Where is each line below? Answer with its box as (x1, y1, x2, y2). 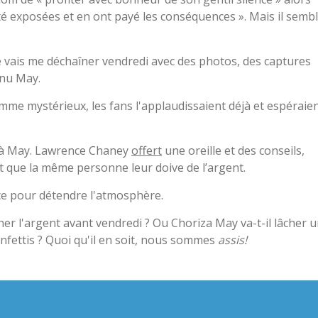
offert (131, 142, 162, 158)
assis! (218, 231, 247, 248)
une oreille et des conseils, (162, 142, 305, 158)
